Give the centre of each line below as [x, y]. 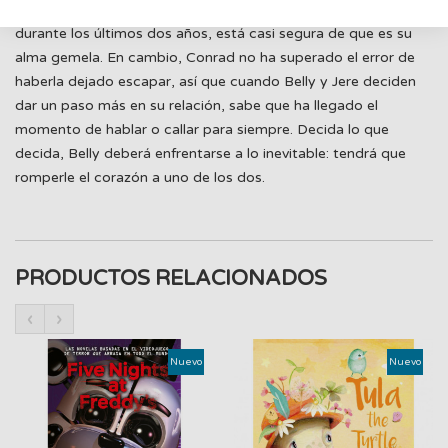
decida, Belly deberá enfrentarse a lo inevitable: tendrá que [210, 153]
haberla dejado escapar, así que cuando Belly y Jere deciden [215, 81]
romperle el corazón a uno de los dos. [140, 177]
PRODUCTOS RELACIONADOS [171, 278]
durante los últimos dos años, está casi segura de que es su [213, 33]
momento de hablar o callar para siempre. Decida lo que [202, 129]
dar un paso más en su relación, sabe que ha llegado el [196, 105]
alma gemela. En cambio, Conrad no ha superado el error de [215, 57]
